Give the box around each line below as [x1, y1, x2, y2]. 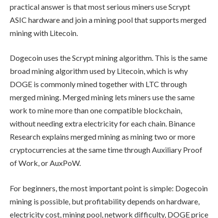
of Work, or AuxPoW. [10, 158, 81, 168]
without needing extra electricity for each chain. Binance [10, 119, 195, 128]
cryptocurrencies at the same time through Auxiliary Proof [10, 145, 202, 155]
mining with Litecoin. [10, 28, 78, 37]
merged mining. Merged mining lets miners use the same [10, 92, 195, 102]
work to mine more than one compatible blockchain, [10, 106, 182, 115]
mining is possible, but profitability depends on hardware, [10, 196, 200, 206]
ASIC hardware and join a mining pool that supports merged [10, 15, 206, 24]
